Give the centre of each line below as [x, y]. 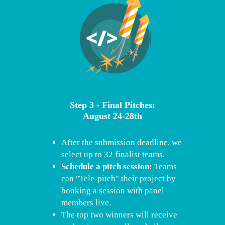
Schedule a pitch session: [108, 166]
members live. [86, 203]
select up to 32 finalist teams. [113, 154]
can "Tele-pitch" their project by [119, 179]
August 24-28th [112, 116]
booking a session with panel [113, 191]
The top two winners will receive [119, 215]
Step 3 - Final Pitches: [112, 105]
